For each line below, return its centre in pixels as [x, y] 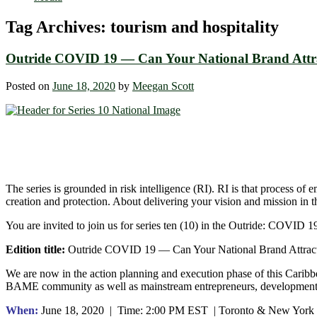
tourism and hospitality [195, 27]
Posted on [29, 86]
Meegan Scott [163, 86]
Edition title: [37, 250]
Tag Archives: [58, 27]
